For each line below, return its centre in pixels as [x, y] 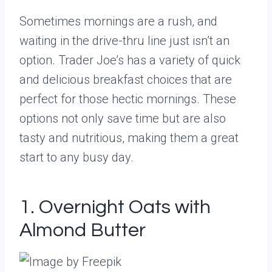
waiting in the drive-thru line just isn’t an [124, 41]
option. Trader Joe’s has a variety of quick [130, 60]
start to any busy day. [76, 157]
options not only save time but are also [123, 118]
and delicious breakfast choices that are [126, 80]
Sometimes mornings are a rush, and [118, 21]
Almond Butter [83, 230]
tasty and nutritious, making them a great [129, 138]
